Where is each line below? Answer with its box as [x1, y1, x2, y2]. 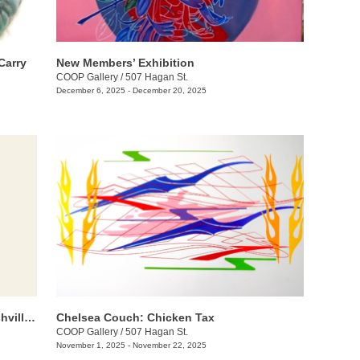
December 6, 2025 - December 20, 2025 [55, 86, 207, 95]
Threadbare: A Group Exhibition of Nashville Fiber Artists [24, 310, 35, 324]
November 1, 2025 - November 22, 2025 [55, 340, 207, 350]
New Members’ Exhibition [55, 56, 194, 69]
